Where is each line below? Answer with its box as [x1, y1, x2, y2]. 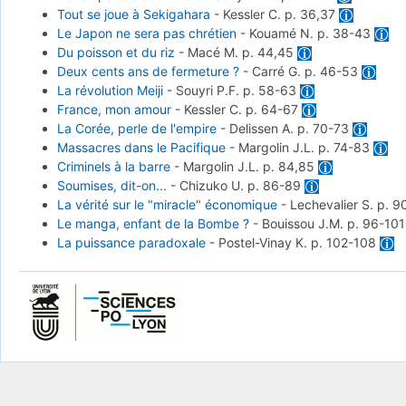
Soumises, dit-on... [56, 178, 167, 194]
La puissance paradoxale [56, 235, 206, 251]
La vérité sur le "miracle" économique [56, 197, 277, 213]
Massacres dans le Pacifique [56, 140, 226, 156]
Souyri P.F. [175, 82, 243, 99]
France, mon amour [56, 101, 171, 118]
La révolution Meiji [56, 82, 163, 99]
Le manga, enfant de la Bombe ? [56, 216, 249, 232]
